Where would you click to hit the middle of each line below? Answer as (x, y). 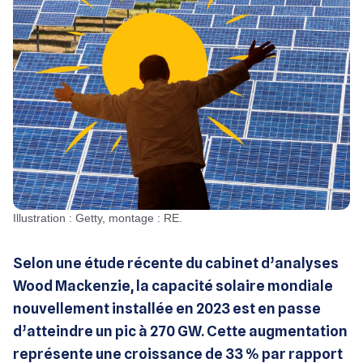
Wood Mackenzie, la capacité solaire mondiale (173, 285)
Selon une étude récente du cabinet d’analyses (176, 263)
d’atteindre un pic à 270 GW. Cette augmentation (180, 331)
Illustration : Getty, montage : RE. (99, 218)
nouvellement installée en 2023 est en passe (167, 308)
